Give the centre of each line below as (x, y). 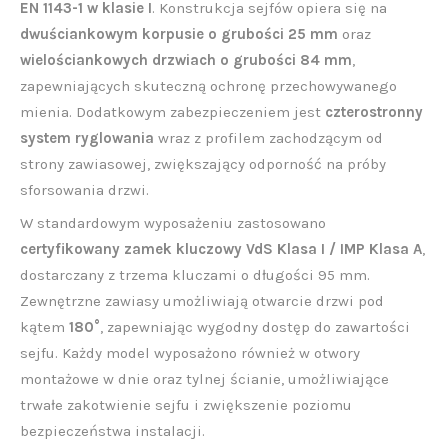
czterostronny (374, 111)
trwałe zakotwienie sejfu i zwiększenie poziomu (186, 405)
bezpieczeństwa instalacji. (112, 431)
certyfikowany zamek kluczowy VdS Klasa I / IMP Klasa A (221, 249)
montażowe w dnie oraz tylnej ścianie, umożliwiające (204, 379)
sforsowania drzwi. (84, 189)
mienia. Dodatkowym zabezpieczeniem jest (172, 111)
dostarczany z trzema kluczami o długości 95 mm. (195, 275)
